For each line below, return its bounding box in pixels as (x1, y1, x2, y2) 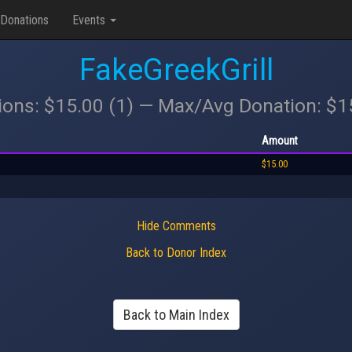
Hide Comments (136, 218, 216, 233)
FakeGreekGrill (79, 53, 273, 87)
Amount (262, 134, 298, 147)
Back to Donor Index (126, 245, 226, 260)
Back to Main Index (123, 306, 229, 323)
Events (72, 12, 108, 27)
